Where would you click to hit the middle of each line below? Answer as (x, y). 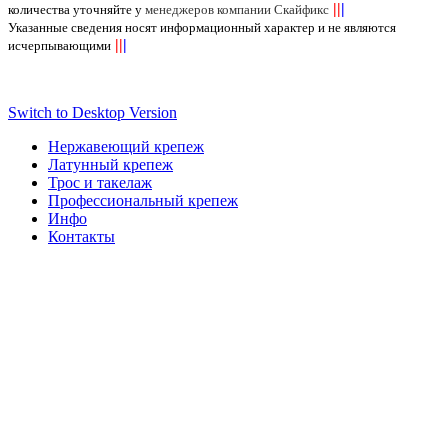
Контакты (81, 236)
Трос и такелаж (100, 182)
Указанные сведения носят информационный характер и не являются (202, 27)
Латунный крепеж (110, 164)
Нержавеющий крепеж (126, 146)
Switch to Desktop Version (92, 112)
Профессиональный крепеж (143, 200)
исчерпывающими (59, 45)
